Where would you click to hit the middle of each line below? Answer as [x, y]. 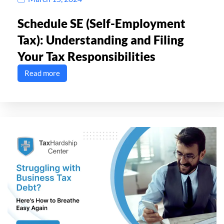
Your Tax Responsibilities [86, 56]
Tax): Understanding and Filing [101, 40]
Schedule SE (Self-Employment [101, 23]
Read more [42, 73]
